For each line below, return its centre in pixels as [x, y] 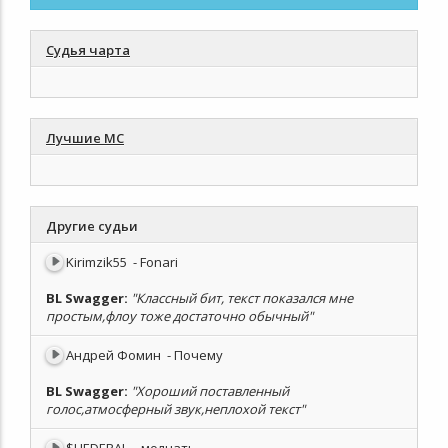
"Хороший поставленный [210, 391]
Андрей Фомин [115, 355]
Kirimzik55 [98, 262]
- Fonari [155, 262]
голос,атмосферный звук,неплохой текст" [175, 409]
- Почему [195, 355]
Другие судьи [92, 226]
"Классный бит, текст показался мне [242, 298]
